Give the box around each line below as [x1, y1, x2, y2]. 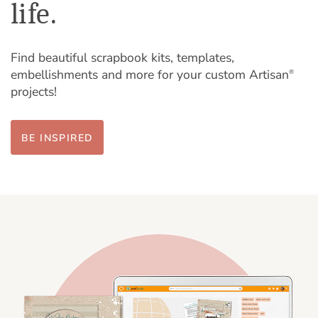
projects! [11, 82, 57, 100]
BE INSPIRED [21, 131, 94, 145]
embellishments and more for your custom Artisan [11, 65, 289, 83]
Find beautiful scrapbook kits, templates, [11, 48, 234, 66]
